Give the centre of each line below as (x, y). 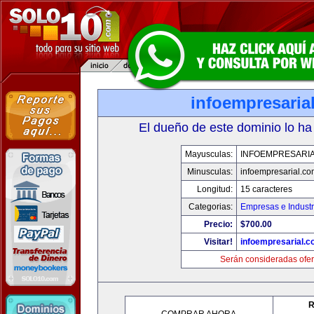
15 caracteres (266, 189)
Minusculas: (210, 172)
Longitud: (214, 189)
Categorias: (210, 207)
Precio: (218, 224)
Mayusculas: (209, 154)
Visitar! (218, 242)
